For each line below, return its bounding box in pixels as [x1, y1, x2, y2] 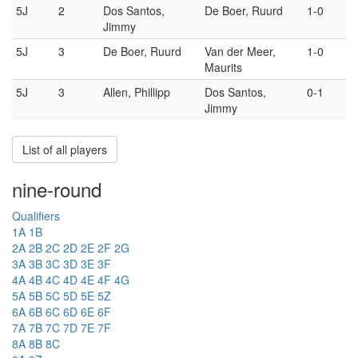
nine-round [12, 174, 101, 203]
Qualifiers [12, 207, 60, 224]
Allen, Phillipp [103, 83, 170, 100]
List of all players [22, 141, 107, 157]
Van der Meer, [205, 42, 276, 59]
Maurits [205, 58, 242, 75]
